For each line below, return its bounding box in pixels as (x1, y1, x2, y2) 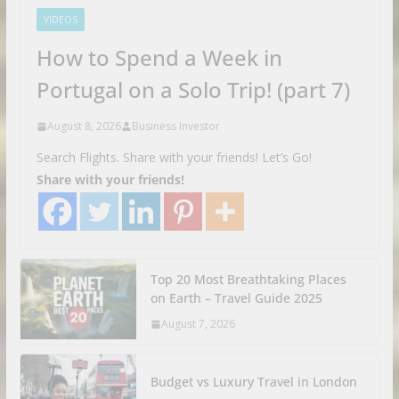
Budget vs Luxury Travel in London (150, 373, 357, 391)
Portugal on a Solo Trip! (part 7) (36, 75, 350, 105)
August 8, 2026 (46, 118, 121, 134)
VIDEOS (43, 13, 77, 27)
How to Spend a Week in (36, 43, 282, 73)
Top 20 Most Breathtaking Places (150, 271, 346, 289)
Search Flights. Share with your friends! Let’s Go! (36, 149, 312, 167)
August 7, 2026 (160, 316, 235, 332)
